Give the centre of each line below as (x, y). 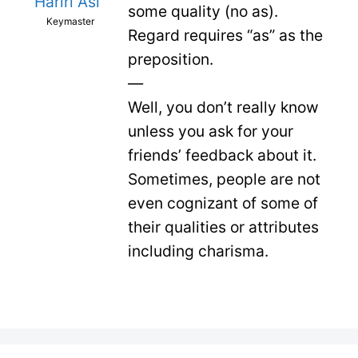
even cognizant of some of (223, 203)
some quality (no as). (203, 12)
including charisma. (198, 251)
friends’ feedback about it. (222, 155)
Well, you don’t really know (223, 107)
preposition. (171, 60)
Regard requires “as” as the (225, 36)
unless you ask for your (211, 131)
